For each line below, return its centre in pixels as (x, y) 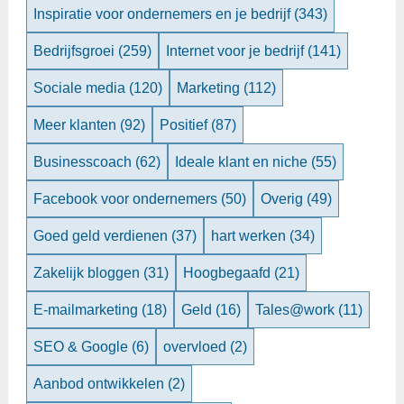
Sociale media (81, 88)
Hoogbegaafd (228, 273)
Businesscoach (84, 162)
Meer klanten (76, 125)
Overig (283, 199)
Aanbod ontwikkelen (100, 384)
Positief (185, 125)
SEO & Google (82, 347)
